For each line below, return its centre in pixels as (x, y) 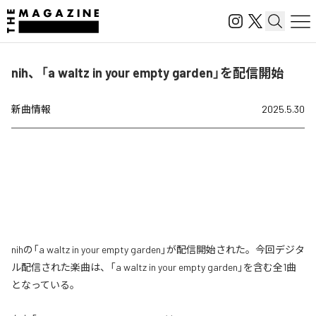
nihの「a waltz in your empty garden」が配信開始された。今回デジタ (158, 249)
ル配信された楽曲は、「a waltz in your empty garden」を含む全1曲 (154, 267)
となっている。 (45, 285)
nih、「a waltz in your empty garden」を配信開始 (147, 73)
